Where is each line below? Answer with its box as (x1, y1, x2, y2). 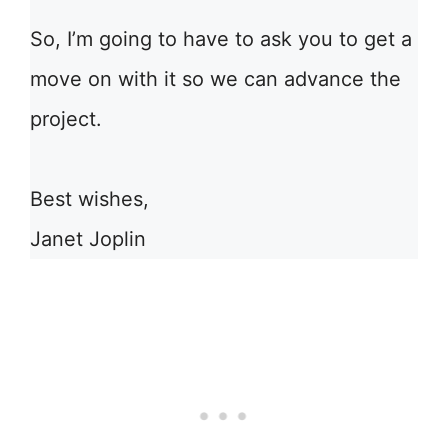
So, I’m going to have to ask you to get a (30, 27, 412, 51)
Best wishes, (30, 187, 149, 211)
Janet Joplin (30, 227, 146, 251)
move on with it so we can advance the (30, 67, 401, 91)
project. (30, 107, 102, 131)
